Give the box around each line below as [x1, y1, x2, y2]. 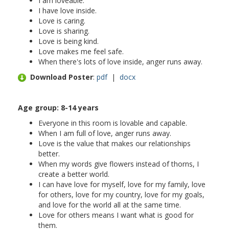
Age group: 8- [18, 103, 68, 112]
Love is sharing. [38, 26, 89, 36]
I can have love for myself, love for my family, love [38, 179, 205, 189]
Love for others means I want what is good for [38, 210, 194, 220]
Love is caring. [38, 16, 85, 26]
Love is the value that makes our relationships [38, 139, 191, 148]
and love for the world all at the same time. [38, 200, 181, 210]
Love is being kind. [38, 36, 99, 46]
